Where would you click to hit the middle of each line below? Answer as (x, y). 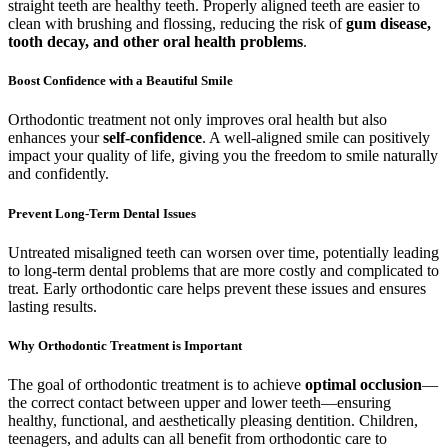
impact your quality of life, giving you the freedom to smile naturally (223, 156)
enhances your (55, 138)
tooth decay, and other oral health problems (155, 42)
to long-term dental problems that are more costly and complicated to (223, 270)
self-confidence (152, 138)
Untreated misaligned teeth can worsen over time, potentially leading (223, 252)
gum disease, (388, 24)
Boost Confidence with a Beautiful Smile (120, 81)
